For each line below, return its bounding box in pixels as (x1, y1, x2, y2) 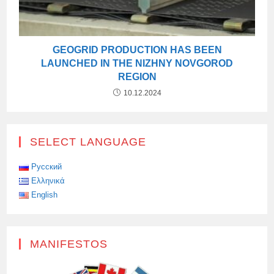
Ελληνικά (31, 176, 65, 185)
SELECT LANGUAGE (30, 135, 147, 148)
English (31, 190, 58, 199)
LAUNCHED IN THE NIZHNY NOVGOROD (41, 57, 233, 68)
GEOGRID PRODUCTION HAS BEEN (52, 44, 222, 55)
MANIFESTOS (30, 237, 108, 250)
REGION (117, 71, 157, 82)
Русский (31, 161, 62, 171)
